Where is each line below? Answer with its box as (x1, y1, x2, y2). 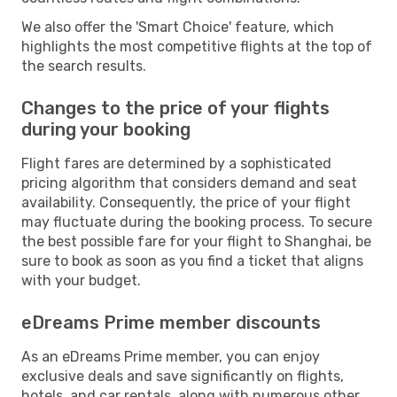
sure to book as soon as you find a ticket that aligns (21, 252, 363, 269)
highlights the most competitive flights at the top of (21, 37, 372, 55)
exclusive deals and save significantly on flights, (21, 367, 344, 385)
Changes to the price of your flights (21, 97, 330, 119)
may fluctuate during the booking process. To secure (21, 213, 372, 230)
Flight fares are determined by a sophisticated (21, 154, 331, 172)
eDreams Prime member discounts (21, 311, 321, 333)
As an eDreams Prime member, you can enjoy (21, 347, 320, 365)
